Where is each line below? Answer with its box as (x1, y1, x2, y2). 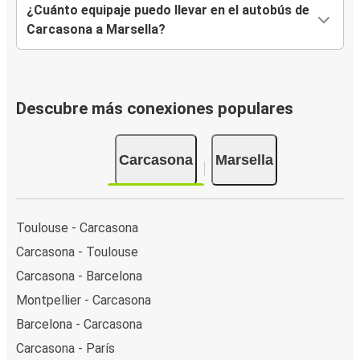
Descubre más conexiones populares (16, 99, 293, 119)
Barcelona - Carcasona (16, 316, 142, 332)
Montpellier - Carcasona (16, 292, 151, 308)
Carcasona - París (16, 340, 115, 356)
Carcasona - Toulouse (16, 243, 138, 260)
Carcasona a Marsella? (27, 22, 166, 38)
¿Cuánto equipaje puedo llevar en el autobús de (27, 2, 309, 18)
